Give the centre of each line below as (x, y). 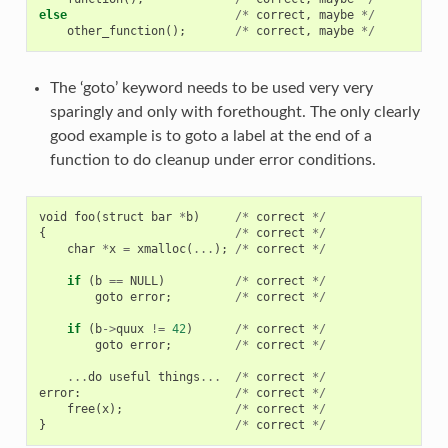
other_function (115, 30)
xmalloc (161, 248)
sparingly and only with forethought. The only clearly (234, 111)
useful (129, 376)
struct (122, 216)
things (178, 376)
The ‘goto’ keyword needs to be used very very (211, 87)
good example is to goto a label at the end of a (210, 135)
